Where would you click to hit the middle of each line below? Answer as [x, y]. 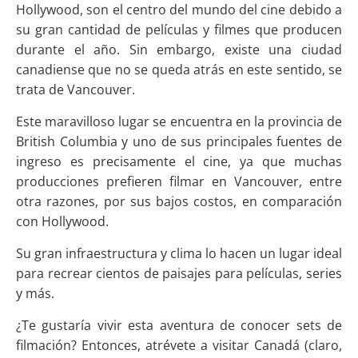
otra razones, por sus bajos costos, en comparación [179, 202]
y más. [35, 294]
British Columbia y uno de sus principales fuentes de [179, 142]
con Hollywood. [62, 222]
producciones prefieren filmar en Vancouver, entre [179, 182]
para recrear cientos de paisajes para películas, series [179, 274]
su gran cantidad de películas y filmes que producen [179, 30]
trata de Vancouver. [76, 90]
